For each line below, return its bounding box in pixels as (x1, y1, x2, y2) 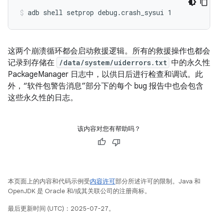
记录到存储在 (8, 58, 56, 68)
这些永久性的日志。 (8, 93, 78, 103)
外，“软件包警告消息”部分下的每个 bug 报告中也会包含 (8, 81, 203, 91)
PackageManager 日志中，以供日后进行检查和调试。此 (8, 70, 203, 79)
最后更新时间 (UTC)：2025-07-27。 (8, 204, 115, 213)
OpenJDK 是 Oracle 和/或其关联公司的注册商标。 (8, 187, 151, 195)
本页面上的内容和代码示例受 (8, 177, 90, 185)
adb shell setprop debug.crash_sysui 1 (28, 8, 172, 17)
